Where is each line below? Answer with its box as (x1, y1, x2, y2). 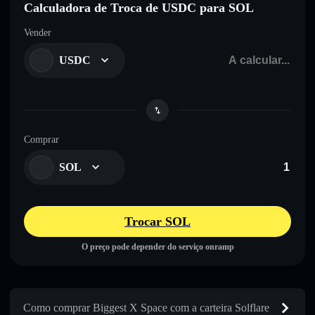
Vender (24, 27, 51, 38)
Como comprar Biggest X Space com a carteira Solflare (23, 301, 269, 314)
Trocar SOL (124, 214, 191, 229)
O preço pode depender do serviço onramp (81, 241, 234, 252)
